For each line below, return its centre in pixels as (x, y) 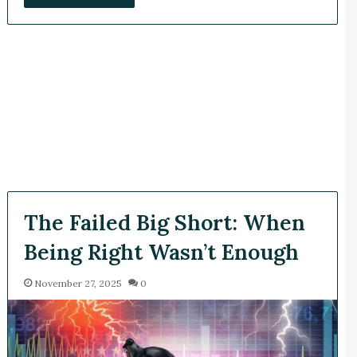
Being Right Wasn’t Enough (161, 252)
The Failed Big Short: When (164, 223)
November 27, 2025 (78, 284)
